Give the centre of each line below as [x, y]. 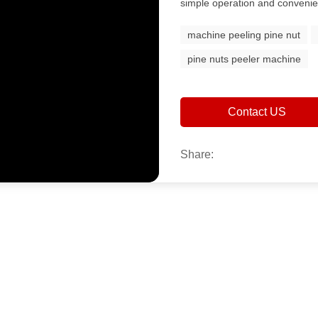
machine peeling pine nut [244, 35]
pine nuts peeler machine [245, 59]
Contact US [257, 112]
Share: [197, 154]
